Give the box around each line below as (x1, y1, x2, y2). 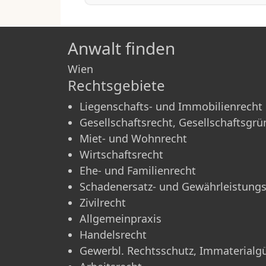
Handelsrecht (80, 227, 147, 242)
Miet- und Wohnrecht (80, 131, 187, 145)
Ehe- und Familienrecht (80, 163, 196, 178)
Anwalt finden (68, 36, 175, 59)
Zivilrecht (80, 195, 126, 210)
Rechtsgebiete (68, 75, 165, 95)
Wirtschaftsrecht (80, 147, 163, 161)
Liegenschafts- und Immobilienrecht (80, 99, 262, 113)
